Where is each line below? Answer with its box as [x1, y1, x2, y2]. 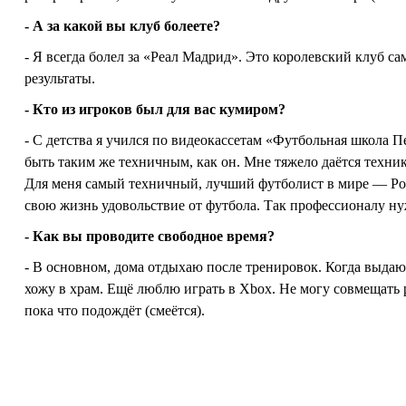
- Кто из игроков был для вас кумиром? [24, 101, 285, 117]
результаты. [24, 71, 95, 86]
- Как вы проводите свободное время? [24, 228, 275, 244]
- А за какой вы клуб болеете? [24, 18, 220, 34]
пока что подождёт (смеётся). [24, 303, 205, 318]
